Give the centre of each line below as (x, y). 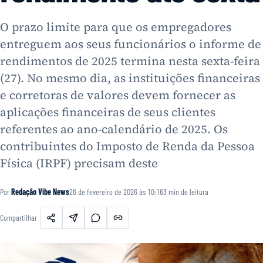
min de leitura (188, 192)
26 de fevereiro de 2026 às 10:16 (116, 192)
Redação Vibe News (40, 192)
